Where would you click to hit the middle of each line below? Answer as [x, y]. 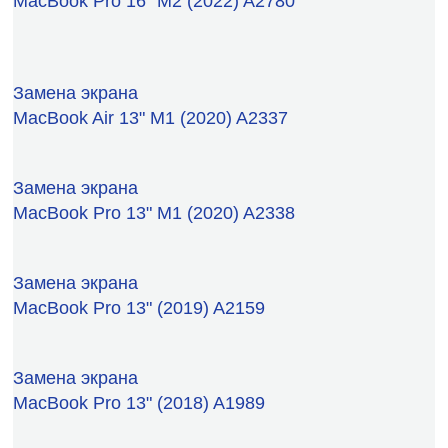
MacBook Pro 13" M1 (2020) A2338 [154, 212]
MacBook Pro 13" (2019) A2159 [139, 307]
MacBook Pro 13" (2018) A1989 [139, 402]
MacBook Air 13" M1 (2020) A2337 [150, 117]
